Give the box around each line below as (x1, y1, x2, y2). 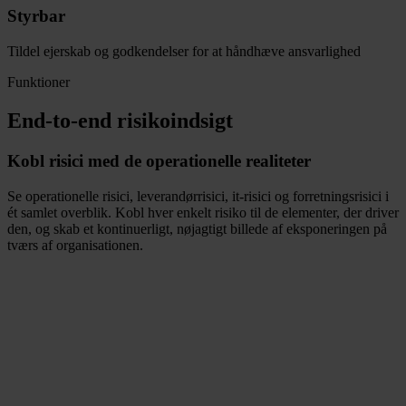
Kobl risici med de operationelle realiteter (7, 150, 311, 170)
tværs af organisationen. (7, 237, 143, 253)
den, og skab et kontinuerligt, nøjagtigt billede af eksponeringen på (7, 220, 387, 237)
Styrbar (7, 6, 65, 26)
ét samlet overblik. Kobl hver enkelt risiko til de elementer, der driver (7, 204, 399, 220)
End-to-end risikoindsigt (7, 109, 233, 133)
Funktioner (7, 74, 70, 91)
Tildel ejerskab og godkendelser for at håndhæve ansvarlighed (7, 43, 361, 60)
